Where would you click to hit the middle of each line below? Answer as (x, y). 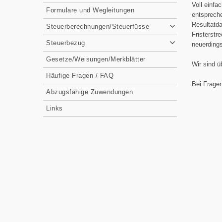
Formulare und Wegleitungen (90, 10)
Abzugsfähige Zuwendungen (89, 92)
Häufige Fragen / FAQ (80, 76)
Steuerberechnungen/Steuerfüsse (98, 27)
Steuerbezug (66, 43)
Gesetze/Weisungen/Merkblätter (96, 59)
